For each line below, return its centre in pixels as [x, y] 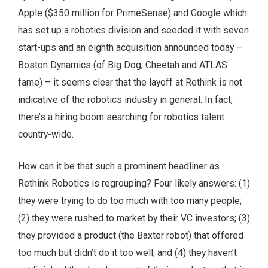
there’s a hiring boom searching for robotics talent [121, 117]
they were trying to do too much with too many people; [130, 200]
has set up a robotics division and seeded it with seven [133, 30]
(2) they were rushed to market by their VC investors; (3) [134, 218]
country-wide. [46, 134]
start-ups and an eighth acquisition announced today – [130, 47]
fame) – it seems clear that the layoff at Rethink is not [130, 82]
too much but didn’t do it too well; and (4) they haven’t [127, 252]
